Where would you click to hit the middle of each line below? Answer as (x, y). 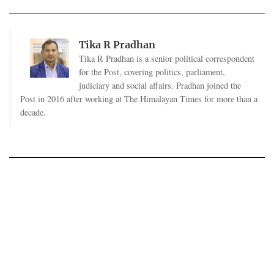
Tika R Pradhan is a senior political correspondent (166, 58)
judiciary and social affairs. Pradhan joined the (160, 85)
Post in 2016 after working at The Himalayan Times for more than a (139, 98)
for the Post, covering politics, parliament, (152, 72)
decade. (33, 112)
